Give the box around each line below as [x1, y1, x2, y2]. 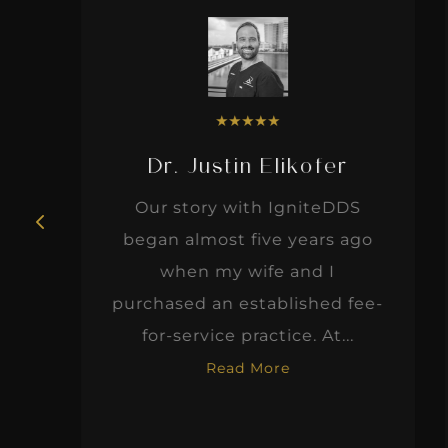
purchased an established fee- [95, 293, 367, 313]
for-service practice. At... [125, 325, 338, 345]
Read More [189, 358, 274, 377]
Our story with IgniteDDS [118, 197, 345, 217]
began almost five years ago [106, 229, 357, 249]
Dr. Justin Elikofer [131, 157, 332, 178]
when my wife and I [143, 261, 319, 281]
